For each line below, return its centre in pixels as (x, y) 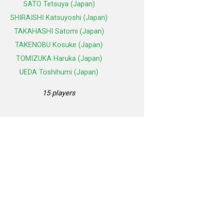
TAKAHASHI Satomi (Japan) (59, 31)
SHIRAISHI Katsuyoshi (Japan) (59, 18)
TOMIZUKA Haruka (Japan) (59, 59)
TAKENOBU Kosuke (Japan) (59, 45)
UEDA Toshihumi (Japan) (59, 72)
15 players (59, 93)
